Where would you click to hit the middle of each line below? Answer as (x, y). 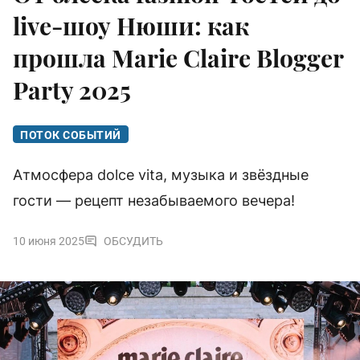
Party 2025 (72, 90)
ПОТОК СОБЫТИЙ (71, 135)
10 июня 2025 (49, 241)
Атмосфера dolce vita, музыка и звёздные (161, 175)
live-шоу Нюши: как (131, 26)
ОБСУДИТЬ (133, 241)
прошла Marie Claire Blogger (178, 58)
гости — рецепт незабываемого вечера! (154, 201)
